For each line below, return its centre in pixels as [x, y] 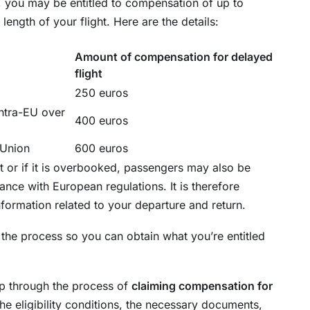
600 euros [101, 148]
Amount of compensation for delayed [174, 57]
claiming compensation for [202, 286]
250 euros [101, 93]
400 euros [101, 120]
